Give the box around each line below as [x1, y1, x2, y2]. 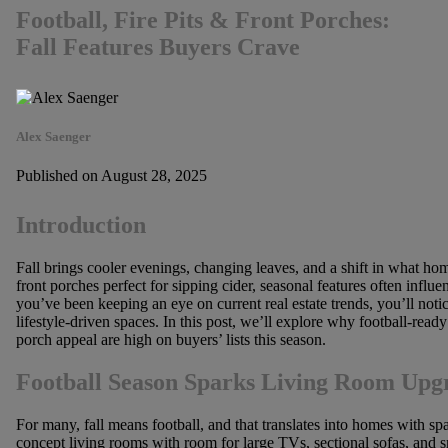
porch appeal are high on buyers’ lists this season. [15, 331, 326, 348]
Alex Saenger [15, 128, 91, 144]
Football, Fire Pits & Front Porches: [15, 7, 390, 33]
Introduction [15, 212, 146, 239]
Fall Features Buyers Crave [15, 34, 300, 60]
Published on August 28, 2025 [15, 166, 207, 184]
